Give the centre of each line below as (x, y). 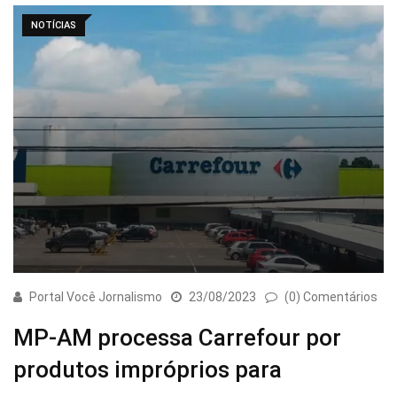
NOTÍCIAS (54, 26)
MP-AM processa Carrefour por (177, 337)
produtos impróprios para (148, 369)
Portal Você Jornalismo (96, 296)
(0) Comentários (331, 296)
